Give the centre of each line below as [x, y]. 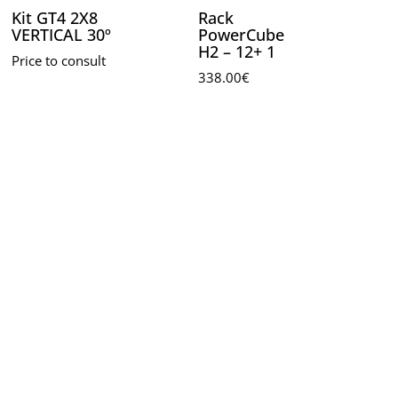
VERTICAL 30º [61, 35]
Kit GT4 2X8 [54, 18]
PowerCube [241, 35]
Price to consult [58, 61]
